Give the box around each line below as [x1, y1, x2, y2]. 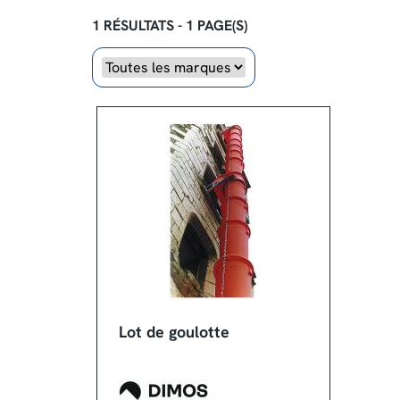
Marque [101, 54, 152, 74]
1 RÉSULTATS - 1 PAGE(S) [91, 16, 247, 36]
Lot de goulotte [118, 321, 229, 343]
